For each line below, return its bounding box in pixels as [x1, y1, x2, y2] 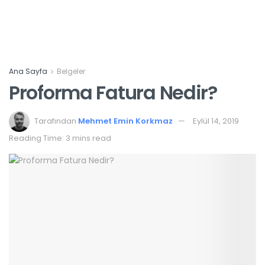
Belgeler [57, 66, 85, 76]
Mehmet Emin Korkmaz [78, 115, 173, 127]
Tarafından [34, 115, 76, 127]
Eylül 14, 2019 [193, 115, 239, 127]
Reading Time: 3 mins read [9, 132, 111, 144]
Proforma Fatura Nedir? [9, 79, 217, 106]
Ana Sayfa [9, 66, 47, 76]
